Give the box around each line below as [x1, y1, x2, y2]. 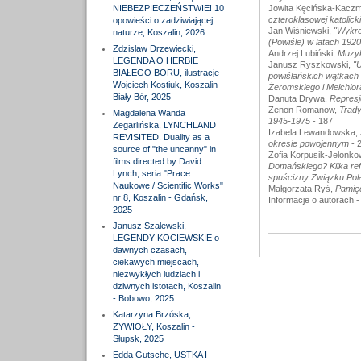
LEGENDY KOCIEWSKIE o [112, 233, 219, 243]
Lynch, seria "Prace [112, 168, 190, 178]
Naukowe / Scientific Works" [112, 180, 223, 190]
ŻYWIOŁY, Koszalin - [112, 322, 195, 331]
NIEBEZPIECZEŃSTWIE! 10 [112, 3, 224, 13]
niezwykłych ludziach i [112, 269, 200, 279]
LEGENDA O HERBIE [112, 56, 198, 65]
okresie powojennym [268, 139, 349, 148]
